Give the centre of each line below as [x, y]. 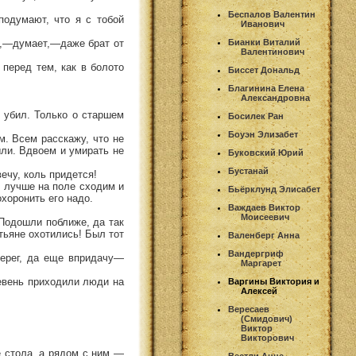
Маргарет [261, 263]
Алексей [259, 291]
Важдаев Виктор [264, 207]
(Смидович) [267, 319]
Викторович [267, 338]
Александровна [275, 98]
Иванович [263, 24]
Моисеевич [265, 217]
